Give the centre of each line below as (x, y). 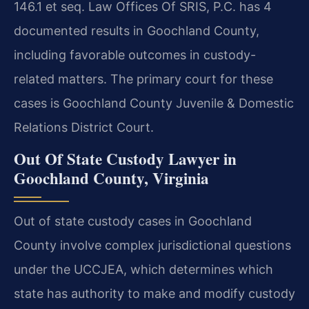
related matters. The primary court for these (143, 79)
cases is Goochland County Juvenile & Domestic (154, 103)
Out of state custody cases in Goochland (133, 221)
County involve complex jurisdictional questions (152, 246)
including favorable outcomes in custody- (135, 55)
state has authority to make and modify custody (154, 294)
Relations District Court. (84, 128)
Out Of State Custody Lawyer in (125, 159)
